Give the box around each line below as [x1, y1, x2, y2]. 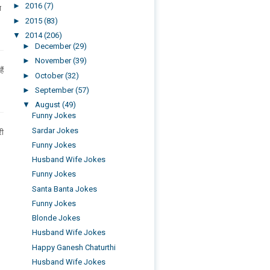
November [34, 56, 73, 66]
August [34, 100, 62, 109]
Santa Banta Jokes [32, 184, 98, 193]
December [34, 42, 73, 51]
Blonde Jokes [32, 213, 81, 222]
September [34, 85, 75, 95]
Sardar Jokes [32, 125, 79, 135]
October [34, 71, 65, 80]
